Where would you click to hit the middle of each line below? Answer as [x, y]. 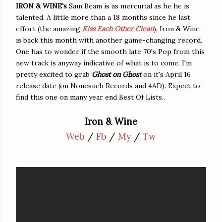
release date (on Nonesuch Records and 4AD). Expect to [108, 85]
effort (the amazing [49, 28]
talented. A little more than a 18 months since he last [103, 17]
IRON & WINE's [41, 6]
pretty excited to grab [54, 74]
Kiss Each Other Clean [118, 28]
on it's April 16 [167, 74]
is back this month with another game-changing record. [109, 40]
